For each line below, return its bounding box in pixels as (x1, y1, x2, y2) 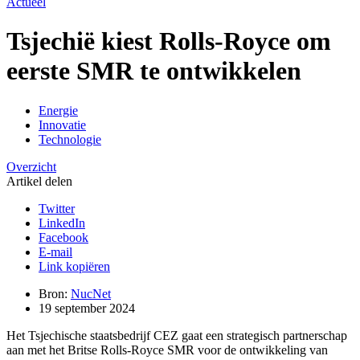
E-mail (39, 244, 72, 259)
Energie (39, 103, 78, 117)
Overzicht (6, 159, 56, 174)
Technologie (39, 132, 101, 146)
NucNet (71, 286, 111, 301)
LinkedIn (39, 215, 85, 230)
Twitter (39, 201, 75, 215)
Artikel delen (6, 174, 72, 188)
